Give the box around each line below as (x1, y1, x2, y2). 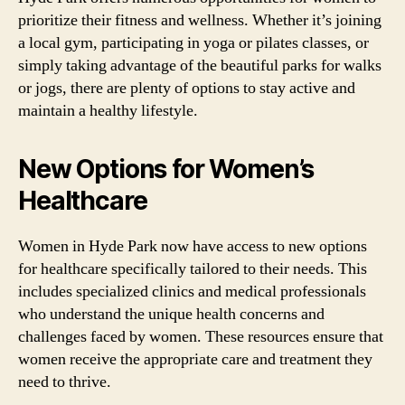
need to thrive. (18, 371, 111, 392)
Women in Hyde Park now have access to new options (18, 235, 367, 257)
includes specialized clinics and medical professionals (18, 280, 366, 302)
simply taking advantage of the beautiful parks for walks (18, 54, 381, 76)
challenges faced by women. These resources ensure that (18, 325, 383, 347)
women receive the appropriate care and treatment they (18, 348, 372, 370)
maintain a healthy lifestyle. (18, 99, 198, 121)
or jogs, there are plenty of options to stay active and (18, 77, 355, 99)
